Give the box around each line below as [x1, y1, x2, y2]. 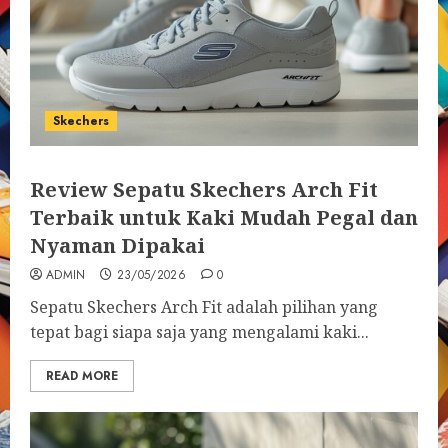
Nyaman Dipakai [30, 232, 205, 259]
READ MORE [46, 367, 118, 385]
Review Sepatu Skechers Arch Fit [30, 176, 378, 203]
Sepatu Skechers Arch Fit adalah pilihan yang [30, 296, 378, 318]
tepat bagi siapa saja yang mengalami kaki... [30, 321, 369, 343]
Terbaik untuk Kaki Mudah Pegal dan [30, 204, 418, 231]
